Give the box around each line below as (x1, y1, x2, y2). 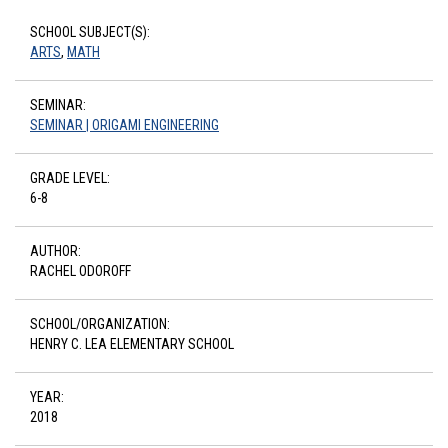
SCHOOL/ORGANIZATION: (30, 316, 170, 332)
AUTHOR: (30, 243, 81, 259)
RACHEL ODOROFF (30, 263, 131, 279)
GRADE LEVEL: (30, 170, 110, 186)
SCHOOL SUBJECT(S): (30, 24, 150, 40)
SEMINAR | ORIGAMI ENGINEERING (30, 117, 219, 133)
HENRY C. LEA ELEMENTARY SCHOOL (30, 336, 234, 352)
